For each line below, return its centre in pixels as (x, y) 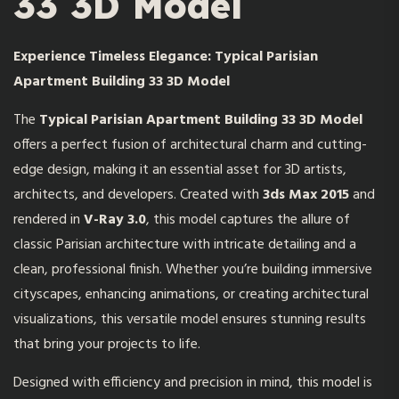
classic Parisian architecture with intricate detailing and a (185, 245)
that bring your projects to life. (107, 345)
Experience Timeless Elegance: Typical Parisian (166, 57)
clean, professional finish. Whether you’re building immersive (193, 270)
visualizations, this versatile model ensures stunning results (190, 320)
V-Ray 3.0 (115, 220)
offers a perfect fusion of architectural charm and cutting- (190, 146)
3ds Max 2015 (306, 195)
